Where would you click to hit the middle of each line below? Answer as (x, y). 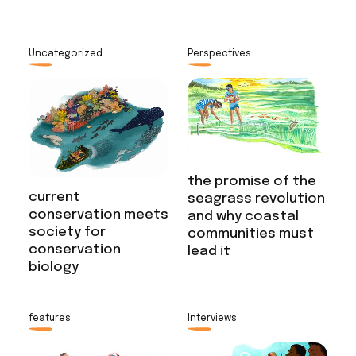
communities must (251, 234)
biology (53, 267)
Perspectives (219, 54)
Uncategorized (65, 54)
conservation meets (98, 215)
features (49, 318)
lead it (209, 251)
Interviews (212, 318)
